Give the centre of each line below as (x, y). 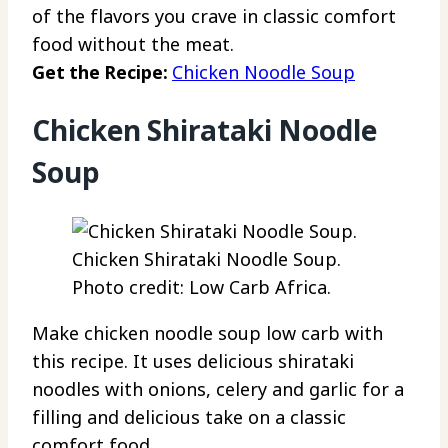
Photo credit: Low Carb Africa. (201, 286)
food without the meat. (133, 44)
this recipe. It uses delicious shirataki (193, 360)
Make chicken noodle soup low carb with (207, 332)
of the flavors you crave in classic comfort (214, 16)
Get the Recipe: (102, 72)
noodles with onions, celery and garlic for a (218, 388)
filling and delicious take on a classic (189, 416)
